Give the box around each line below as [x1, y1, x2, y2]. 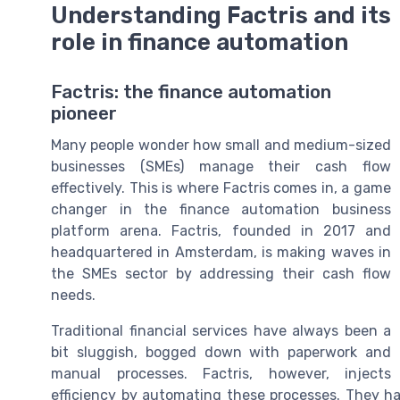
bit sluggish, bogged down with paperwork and [51, 344, 391, 362]
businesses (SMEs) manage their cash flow [51, 158, 391, 176]
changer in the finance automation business [51, 201, 391, 219]
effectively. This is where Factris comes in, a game [51, 179, 391, 197]
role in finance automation [51, 29, 348, 56]
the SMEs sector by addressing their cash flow [51, 265, 391, 283]
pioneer [51, 103, 117, 125]
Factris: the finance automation [51, 81, 331, 104]
